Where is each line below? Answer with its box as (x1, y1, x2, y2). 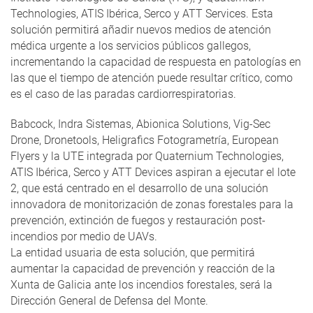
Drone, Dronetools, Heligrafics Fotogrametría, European (10, 133, 279, 147)
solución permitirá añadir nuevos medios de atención (10, 23, 271, 37)
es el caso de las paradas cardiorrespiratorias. (10, 87, 236, 101)
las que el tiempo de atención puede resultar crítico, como (10, 71, 293, 85)
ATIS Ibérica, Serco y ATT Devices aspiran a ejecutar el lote (10, 166, 296, 180)
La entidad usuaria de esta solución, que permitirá (10, 246, 255, 260)
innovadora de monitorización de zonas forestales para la (10, 198, 293, 212)
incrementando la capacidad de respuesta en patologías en (10, 55, 301, 69)
